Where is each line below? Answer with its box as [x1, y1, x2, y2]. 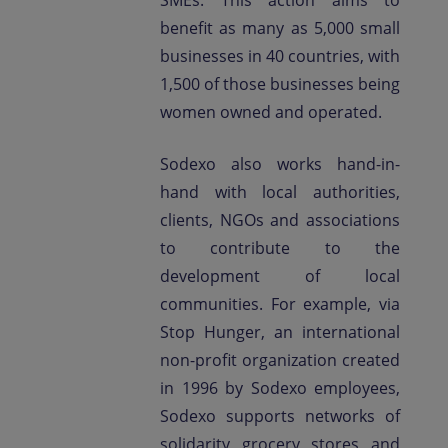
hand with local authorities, [160, 181, 400, 203]
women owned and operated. [160, 101, 382, 123]
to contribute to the [160, 237, 400, 259]
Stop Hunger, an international [160, 321, 400, 343]
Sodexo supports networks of [160, 405, 400, 427]
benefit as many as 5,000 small [160, 17, 400, 39]
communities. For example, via [160, 293, 400, 315]
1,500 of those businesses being [160, 73, 400, 95]
